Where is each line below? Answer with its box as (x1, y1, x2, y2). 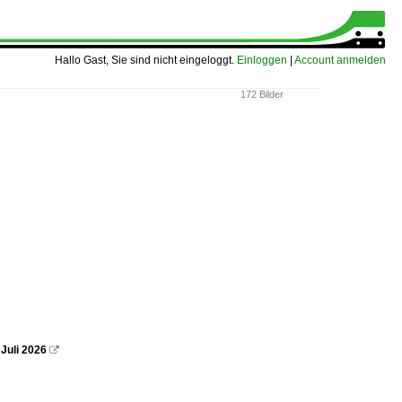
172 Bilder (240, 89, 284, 100)
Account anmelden (294, 54, 386, 66)
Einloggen (237, 54, 287, 66)
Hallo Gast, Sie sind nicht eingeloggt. (55, 54, 237, 66)
